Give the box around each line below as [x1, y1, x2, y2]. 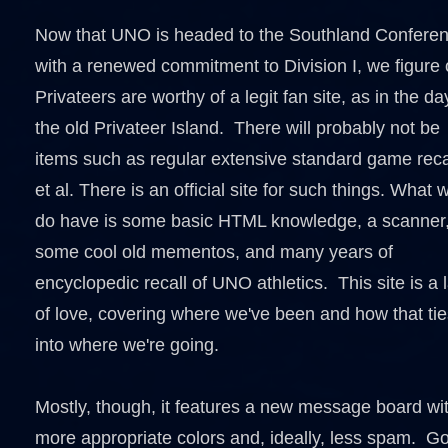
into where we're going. [35, 335, 219, 355]
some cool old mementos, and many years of [35, 242, 393, 262]
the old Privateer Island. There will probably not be [35, 118, 440, 138]
